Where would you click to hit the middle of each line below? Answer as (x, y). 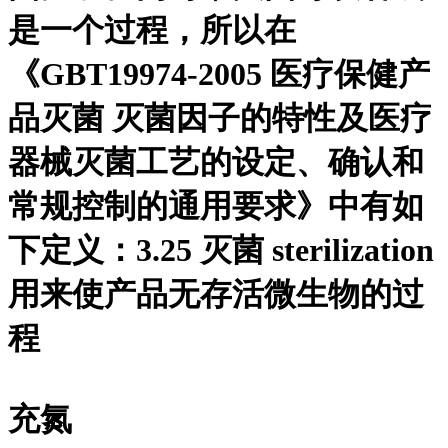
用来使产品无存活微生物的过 (216, 294)
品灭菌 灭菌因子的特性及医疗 (220, 118)
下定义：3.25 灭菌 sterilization (221, 250)
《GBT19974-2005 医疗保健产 (219, 74)
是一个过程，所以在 (152, 30)
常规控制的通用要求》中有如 (216, 206)
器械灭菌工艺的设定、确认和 (216, 162)
